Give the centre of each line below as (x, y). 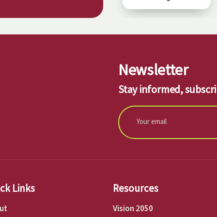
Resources (135, 188)
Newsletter (153, 70)
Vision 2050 (133, 209)
